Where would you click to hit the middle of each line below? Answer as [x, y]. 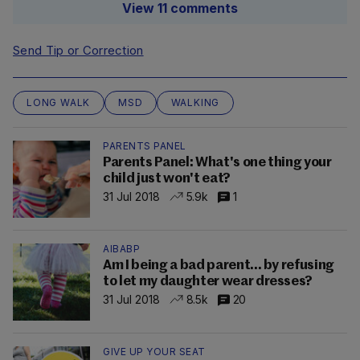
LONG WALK [59, 103]
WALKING [195, 103]
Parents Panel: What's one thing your [217, 163]
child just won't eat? [167, 179]
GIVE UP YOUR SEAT [154, 352]
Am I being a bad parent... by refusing [219, 266]
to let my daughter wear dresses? [208, 282]
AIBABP [121, 249]
